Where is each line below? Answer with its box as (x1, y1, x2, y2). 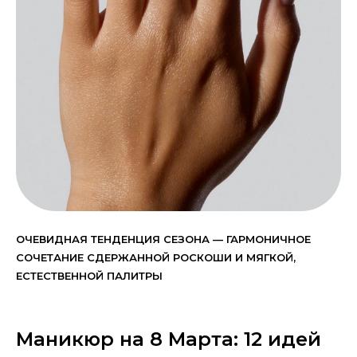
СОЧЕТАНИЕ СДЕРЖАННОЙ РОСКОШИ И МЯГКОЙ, (16, 250, 296, 264)
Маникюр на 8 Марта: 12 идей (16, 327, 321, 351)
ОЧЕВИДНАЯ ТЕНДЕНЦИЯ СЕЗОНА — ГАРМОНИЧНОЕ (16, 232, 311, 245)
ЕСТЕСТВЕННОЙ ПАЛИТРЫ (16, 269, 163, 282)
